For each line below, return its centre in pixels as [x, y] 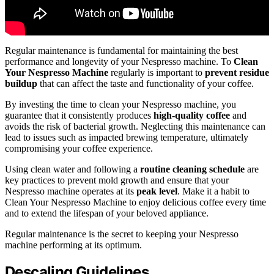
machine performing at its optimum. [73, 245]
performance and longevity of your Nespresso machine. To [119, 61]
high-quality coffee [192, 115]
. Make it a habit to [213, 191]
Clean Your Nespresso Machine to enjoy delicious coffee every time [135, 202]
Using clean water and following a [72, 169]
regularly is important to [157, 72]
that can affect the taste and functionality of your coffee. [146, 83]
